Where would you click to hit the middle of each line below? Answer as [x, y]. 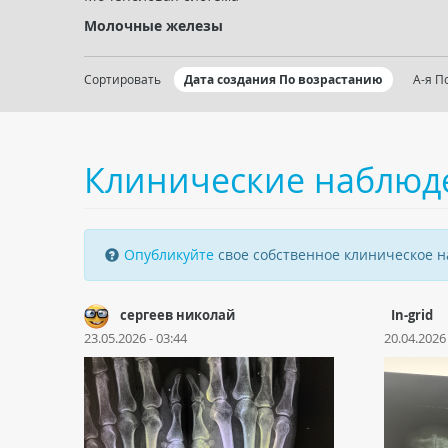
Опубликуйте [169, 254]
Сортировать [122, 79]
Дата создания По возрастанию [283, 79]
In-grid [412, 315]
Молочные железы [153, 25]
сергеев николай [177, 315]
